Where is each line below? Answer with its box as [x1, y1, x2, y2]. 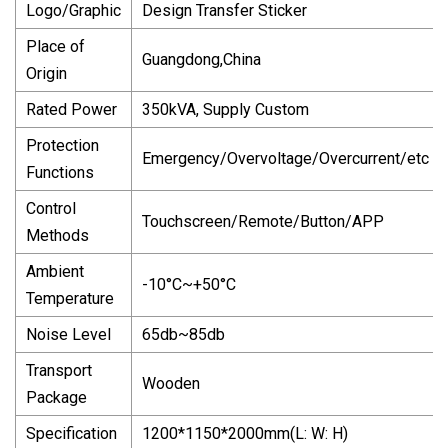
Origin [26, 63, 67, 83]
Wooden [142, 373, 200, 393]
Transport [26, 360, 92, 380]
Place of [26, 36, 85, 56]
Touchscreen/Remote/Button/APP [142, 211, 384, 231]
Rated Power [26, 99, 117, 119]
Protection [26, 135, 99, 155]
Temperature [26, 288, 114, 308]
